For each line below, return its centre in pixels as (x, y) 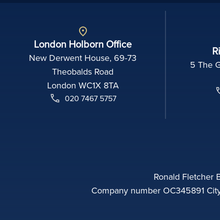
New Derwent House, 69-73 (83, 57)
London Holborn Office (83, 44)
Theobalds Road (83, 71)
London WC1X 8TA (83, 85)
